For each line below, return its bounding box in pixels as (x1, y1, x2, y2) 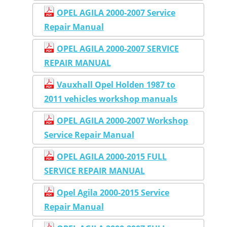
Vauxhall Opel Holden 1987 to (56, 79, 175, 90)
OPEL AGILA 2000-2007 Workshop (56, 115, 188, 126)
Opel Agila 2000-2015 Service (56, 186, 169, 198)
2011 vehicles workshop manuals (44, 93, 177, 104)
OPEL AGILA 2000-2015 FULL (56, 150, 167, 162)
